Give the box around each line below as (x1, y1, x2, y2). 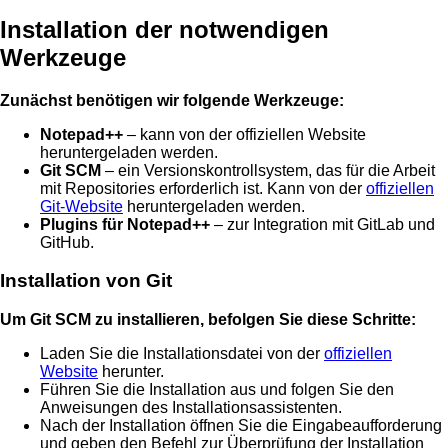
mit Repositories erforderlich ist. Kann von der (40, 179, 366, 197)
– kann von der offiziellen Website (123, 125, 366, 143)
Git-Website (40, 197, 123, 215)
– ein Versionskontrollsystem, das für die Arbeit (101, 161, 435, 179)
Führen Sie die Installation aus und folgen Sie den (40, 381, 394, 399)
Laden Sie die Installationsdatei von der (40, 345, 324, 363)
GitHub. (40, 233, 94, 251)
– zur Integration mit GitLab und (210, 215, 435, 233)
